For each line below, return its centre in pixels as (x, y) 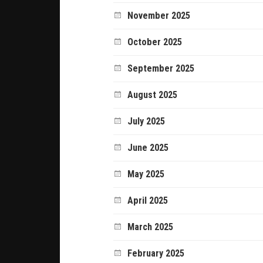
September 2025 (161, 68)
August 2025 (153, 95)
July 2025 (146, 121)
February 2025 (156, 253)
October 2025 (155, 42)
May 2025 (146, 174)
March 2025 (151, 227)
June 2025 (148, 147)
